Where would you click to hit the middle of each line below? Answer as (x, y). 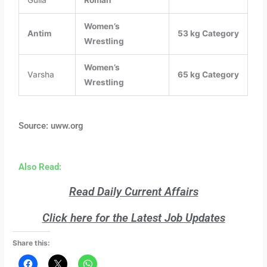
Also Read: (40, 167)
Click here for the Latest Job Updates (133, 218)
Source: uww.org (51, 125)
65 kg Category (208, 74)
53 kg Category (208, 33)
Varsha (41, 74)
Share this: (32, 243)
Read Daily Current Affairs (133, 191)
